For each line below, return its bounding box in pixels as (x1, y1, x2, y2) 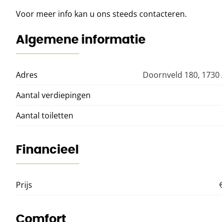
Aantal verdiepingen (16, 90, 91, 101)
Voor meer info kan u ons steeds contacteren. (16, 8, 187, 20)
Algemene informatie (16, 32, 146, 48)
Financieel (16, 142, 79, 158)
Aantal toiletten (16, 110, 73, 121)
